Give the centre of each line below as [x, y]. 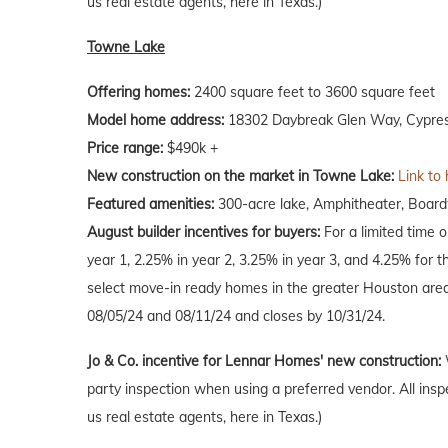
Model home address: [155, 120]
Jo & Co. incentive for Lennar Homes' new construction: [266, 361]
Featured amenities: [150, 204]
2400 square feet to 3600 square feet [312, 92]
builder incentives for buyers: [228, 232]
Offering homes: [138, 92]
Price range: [125, 148]
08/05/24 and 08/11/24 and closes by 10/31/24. [236, 316]
